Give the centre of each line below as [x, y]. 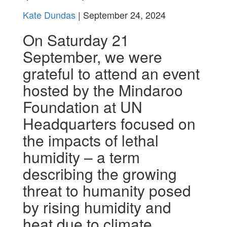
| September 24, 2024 [120, 15]
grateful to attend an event [111, 73]
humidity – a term [81, 157]
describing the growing [100, 174]
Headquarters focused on [109, 123]
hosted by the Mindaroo [103, 90]
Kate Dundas [49, 15]
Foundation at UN [82, 107]
